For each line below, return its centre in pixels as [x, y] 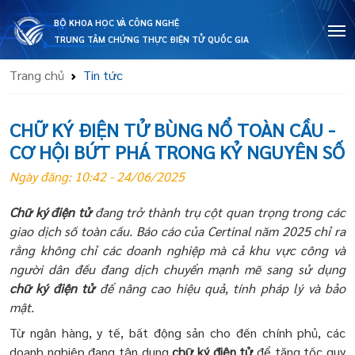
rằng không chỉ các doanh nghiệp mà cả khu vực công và [177, 250]
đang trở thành [137, 212]
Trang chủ [37, 75]
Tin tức [103, 75]
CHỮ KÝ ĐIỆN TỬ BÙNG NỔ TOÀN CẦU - [172, 129]
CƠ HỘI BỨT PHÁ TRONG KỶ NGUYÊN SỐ [177, 151]
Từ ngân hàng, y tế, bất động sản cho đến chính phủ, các [177, 332]
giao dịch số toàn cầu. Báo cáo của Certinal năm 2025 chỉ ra [177, 231]
